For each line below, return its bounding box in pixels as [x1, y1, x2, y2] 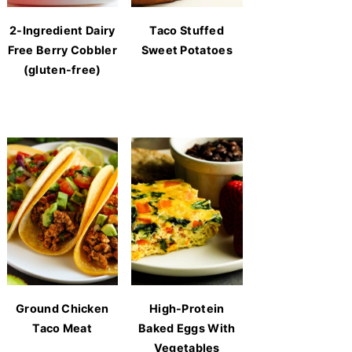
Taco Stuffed [149, 23, 225, 37]
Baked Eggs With [137, 321, 236, 335]
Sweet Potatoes [141, 42, 233, 57]
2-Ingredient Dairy [9, 23, 115, 37]
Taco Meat [32, 321, 93, 335]
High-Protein [148, 302, 225, 316]
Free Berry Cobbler [7, 42, 117, 57]
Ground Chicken [16, 302, 109, 316]
